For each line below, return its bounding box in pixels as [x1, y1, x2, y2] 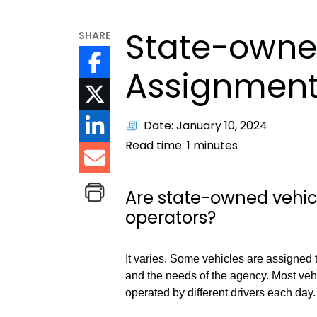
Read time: [125, 137, 188, 154]
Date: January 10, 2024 [144, 117, 268, 134]
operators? [125, 206, 217, 230]
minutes [190, 137, 238, 154]
